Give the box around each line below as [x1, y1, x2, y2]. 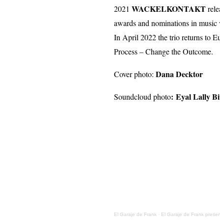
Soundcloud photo [114, 91, 171, 102]
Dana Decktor [156, 68, 203, 80]
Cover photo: [114, 69, 156, 80]
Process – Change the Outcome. [114, 46, 213, 57]
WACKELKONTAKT [132, 3, 206, 15]
